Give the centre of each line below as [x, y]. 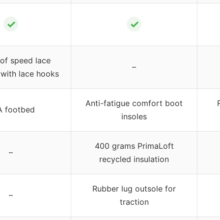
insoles [134, 116]
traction [134, 202]
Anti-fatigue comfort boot [134, 103]
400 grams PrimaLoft [134, 146]
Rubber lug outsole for [134, 188]
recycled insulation [134, 159]
